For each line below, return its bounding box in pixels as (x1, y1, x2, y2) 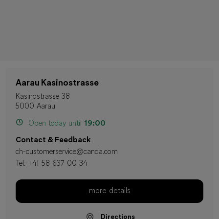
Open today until (26, 120, 84, 128)
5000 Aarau (16, 103, 55, 110)
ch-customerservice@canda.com (16, 148, 118, 156)
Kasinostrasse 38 (16, 93, 70, 101)
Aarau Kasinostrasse (16, 79, 99, 88)
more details (88, 187, 131, 195)
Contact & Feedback (16, 136, 90, 144)
